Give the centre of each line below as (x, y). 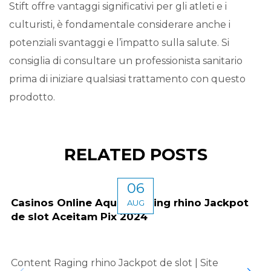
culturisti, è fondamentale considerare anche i (120, 25)
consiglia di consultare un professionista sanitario (126, 61)
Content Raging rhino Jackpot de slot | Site (115, 263)
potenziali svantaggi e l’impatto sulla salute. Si (119, 43)
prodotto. (32, 97)
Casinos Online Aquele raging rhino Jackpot (130, 202)
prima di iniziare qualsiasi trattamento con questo (127, 79)
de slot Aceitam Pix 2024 (79, 216)
